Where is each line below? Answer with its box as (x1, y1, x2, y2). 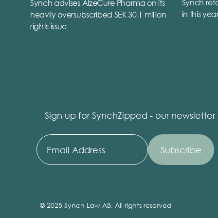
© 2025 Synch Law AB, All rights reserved (40, 200, 172, 210)
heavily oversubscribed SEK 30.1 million (30, 9, 166, 20)
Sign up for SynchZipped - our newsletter (45, 110, 215, 121)
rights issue (30, 21, 67, 32)
